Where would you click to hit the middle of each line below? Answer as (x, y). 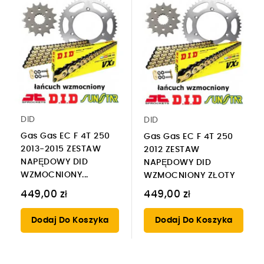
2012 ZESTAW (172, 149)
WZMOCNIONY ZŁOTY (189, 175)
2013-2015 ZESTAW (61, 149)
